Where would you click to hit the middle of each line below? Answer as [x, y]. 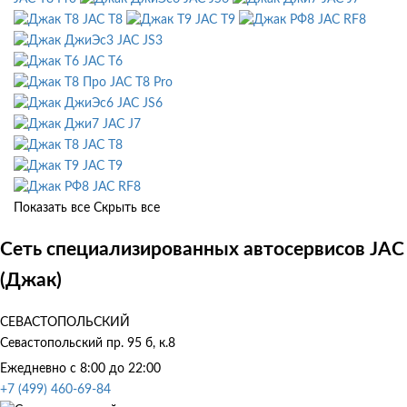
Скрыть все [127, 208]
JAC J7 [122, 124]
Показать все [52, 208]
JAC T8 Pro [141, 82]
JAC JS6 [140, 103]
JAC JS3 [140, 40]
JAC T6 [103, 61]
